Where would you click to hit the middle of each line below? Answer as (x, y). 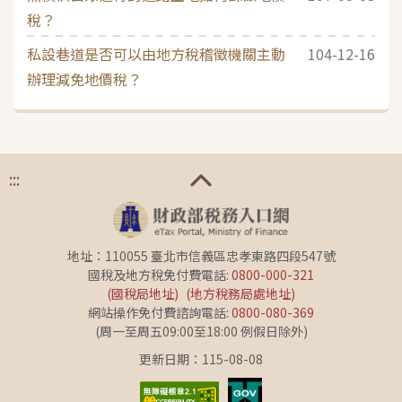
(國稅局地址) (143, 293)
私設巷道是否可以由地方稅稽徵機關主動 (156, 53)
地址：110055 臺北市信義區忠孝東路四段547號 (201, 255)
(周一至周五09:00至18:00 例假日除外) (201, 331)
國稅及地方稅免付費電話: (160, 274)
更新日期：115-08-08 (201, 358)
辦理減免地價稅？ (84, 79)
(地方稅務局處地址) (240, 293)
